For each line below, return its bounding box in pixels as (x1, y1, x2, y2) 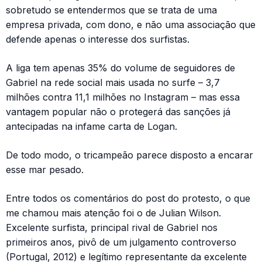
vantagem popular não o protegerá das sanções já (6, 105, 230, 118)
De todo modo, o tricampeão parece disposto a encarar (6, 149, 253, 161)
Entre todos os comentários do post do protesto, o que (6, 192, 250, 204)
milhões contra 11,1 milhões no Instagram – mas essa (6, 91, 240, 103)
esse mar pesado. (6, 163, 84, 175)
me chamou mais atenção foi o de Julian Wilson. (6, 206, 221, 219)
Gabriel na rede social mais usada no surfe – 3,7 (6, 76, 220, 88)
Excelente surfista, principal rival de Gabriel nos (6, 221, 218, 233)
